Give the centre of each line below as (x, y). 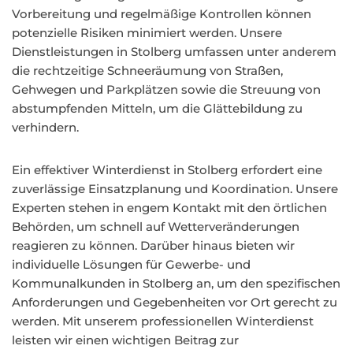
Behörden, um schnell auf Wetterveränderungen (156, 227)
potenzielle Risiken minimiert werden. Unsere (147, 33)
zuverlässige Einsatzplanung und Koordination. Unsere (175, 189)
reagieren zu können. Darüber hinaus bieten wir (153, 245)
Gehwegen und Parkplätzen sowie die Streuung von (166, 89)
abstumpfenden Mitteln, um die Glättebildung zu (157, 108)
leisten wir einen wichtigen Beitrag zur (125, 340)
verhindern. (45, 127)
